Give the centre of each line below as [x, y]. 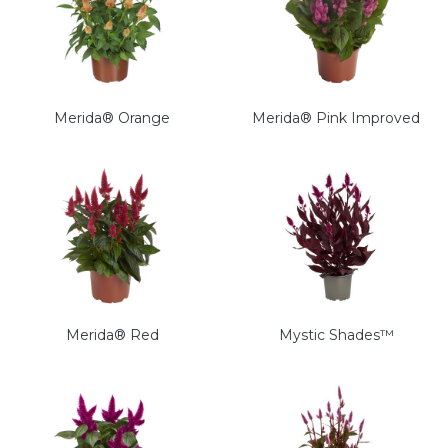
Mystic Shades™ [336, 335]
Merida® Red [112, 335]
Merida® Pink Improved [336, 118]
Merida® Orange [112, 118]
